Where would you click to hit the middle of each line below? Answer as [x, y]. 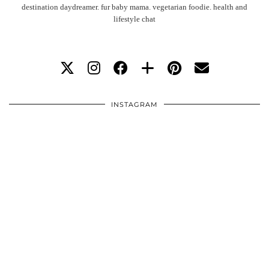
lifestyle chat [134, 19]
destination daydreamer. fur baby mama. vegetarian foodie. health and [134, 7]
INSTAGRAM [134, 105]
